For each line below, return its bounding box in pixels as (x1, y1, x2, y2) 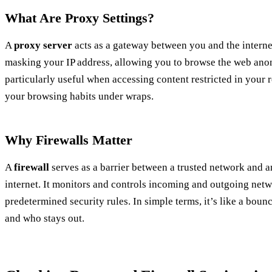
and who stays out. (5, 212, 84, 225)
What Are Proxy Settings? (5, 10, 154, 26)
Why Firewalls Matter (5, 132, 132, 148)
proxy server (14, 39, 72, 52)
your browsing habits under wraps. (5, 90, 154, 103)
